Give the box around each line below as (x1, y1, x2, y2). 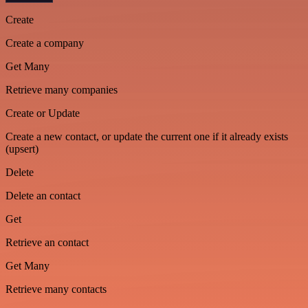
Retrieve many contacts (5, 283, 107, 295)
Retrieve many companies (5, 83, 118, 96)
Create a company (5, 36, 84, 49)
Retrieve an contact (5, 236, 89, 248)
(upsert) (5, 142, 38, 155)
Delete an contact (5, 189, 80, 201)
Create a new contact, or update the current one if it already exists (5, 130, 288, 142)
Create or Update (5, 107, 80, 119)
